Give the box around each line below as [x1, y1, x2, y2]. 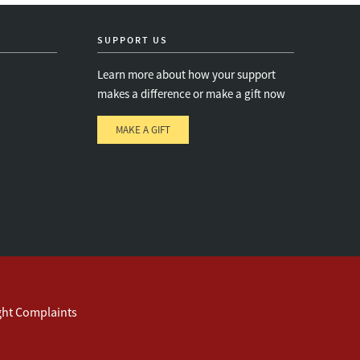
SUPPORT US [97, 34, 168, 46]
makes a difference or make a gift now [97, 86, 285, 101]
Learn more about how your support [97, 67, 276, 82]
